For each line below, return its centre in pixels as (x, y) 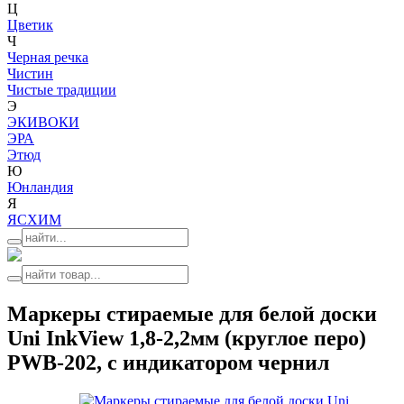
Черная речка (48, 57)
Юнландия (40, 187)
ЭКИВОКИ (43, 122)
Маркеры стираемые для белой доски (192, 313)
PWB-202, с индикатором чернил (168, 362)
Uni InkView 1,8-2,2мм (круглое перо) (187, 338)
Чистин (30, 73)
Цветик (30, 25)
